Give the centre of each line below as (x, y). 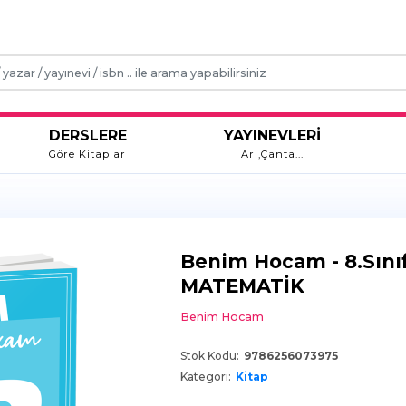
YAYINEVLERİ (273, 136)
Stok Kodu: (210, 356)
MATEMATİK (243, 286)
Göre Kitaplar (88, 155)
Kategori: (206, 377)
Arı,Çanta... (273, 155)
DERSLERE (87, 136)
